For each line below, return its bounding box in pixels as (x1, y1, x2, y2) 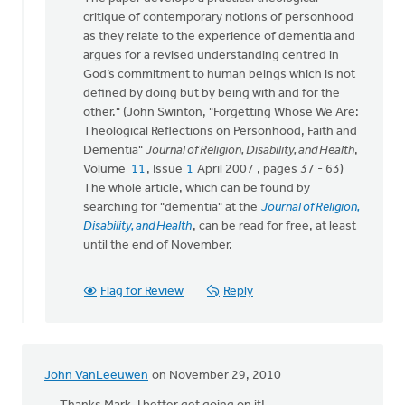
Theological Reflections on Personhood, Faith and (83, 125, 357, 138)
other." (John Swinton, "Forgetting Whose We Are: (83, 106, 359, 119)
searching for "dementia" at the (83, 201, 260, 214)
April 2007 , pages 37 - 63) (197, 163, 346, 176)
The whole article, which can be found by (83, 182, 310, 195)
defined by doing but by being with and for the (83, 87, 340, 100)
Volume (83, 163, 128, 176)
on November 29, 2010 (149, 369, 281, 382)
